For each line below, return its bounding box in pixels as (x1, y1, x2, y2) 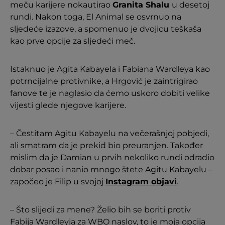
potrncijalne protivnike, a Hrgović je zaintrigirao (10, 76, 198, 86)
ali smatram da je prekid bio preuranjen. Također (10, 141, 203, 150)
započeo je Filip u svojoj (10, 177, 105, 186)
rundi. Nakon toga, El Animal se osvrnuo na (10, 12, 181, 22)
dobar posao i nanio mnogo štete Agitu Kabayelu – (10, 165, 212, 174)
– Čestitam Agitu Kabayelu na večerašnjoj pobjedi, (10, 129, 209, 138)
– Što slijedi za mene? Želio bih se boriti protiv (10, 205, 191, 214)
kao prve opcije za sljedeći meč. (10, 36, 135, 46)
